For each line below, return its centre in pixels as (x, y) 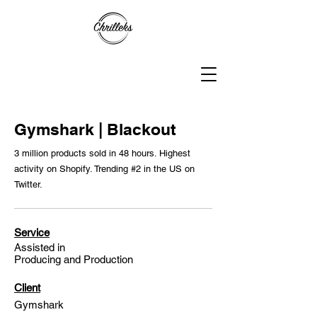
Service (32, 232)
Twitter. (28, 184)
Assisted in (40, 247)
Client (27, 288)
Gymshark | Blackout (95, 129)
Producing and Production (75, 259)
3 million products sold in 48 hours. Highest (102, 153)
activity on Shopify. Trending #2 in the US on (104, 169)
